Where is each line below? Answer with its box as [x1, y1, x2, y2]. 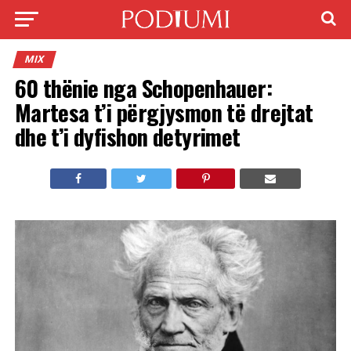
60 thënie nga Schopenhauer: [14, 71, 273, 104]
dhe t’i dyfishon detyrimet [14, 120, 241, 153]
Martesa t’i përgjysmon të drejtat [14, 96, 313, 128]
